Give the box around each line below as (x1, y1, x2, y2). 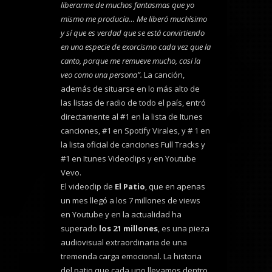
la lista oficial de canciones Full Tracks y (61, 139, 205, 151)
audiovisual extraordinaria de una (61, 237, 187, 248)
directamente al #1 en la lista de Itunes (61, 111, 203, 123)
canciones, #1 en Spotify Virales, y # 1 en (61, 125, 210, 137)
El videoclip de (61, 181, 115, 192)
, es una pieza (158, 223, 209, 234)
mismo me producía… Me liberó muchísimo (61, 13, 207, 25)
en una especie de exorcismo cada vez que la (61, 41, 211, 53)
